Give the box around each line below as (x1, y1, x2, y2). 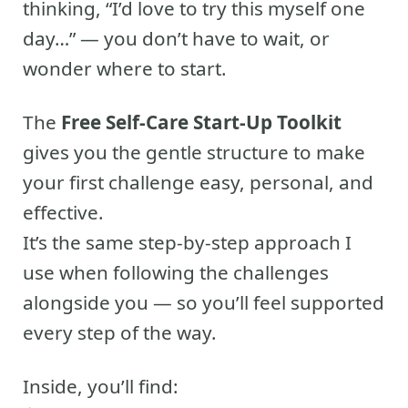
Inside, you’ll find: (23, 373, 178, 400)
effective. (23, 199, 104, 226)
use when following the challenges (23, 260, 329, 286)
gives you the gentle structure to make (23, 139, 365, 166)
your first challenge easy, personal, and (23, 169, 373, 196)
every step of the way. (23, 320, 217, 346)
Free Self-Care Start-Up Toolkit (61, 109, 342, 136)
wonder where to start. (23, 56, 227, 82)
